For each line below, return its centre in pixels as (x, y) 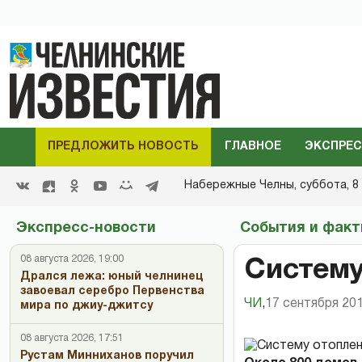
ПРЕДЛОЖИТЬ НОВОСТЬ (123, 146)
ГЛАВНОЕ (253, 146)
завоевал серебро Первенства (112, 291)
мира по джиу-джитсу (86, 305)
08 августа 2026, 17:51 (72, 338)
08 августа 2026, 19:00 (72, 259)
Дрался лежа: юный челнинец (112, 276)
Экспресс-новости (86, 228)
